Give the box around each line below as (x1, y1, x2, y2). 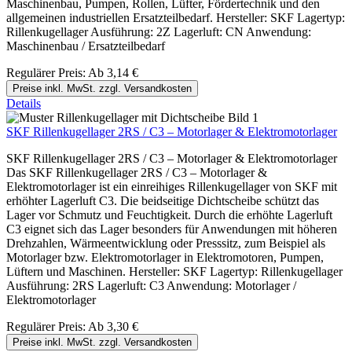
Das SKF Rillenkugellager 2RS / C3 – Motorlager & (6, 166, 267, 180)
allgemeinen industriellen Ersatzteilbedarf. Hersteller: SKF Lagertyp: (6, 11, 345, 25)
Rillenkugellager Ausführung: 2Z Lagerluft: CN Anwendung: (6, 25, 311, 39)
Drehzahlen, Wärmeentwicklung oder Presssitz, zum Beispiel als (6, 236, 325, 251)
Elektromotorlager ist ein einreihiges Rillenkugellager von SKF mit (6, 180, 337, 194)
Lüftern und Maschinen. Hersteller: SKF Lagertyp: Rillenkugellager (6, 265, 343, 279)
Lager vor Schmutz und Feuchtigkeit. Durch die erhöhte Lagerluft (6, 208, 332, 222)
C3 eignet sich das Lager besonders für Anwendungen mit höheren (6, 222, 337, 236)
